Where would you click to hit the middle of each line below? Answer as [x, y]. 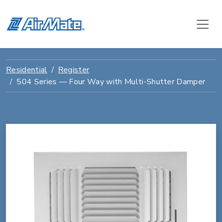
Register [74, 70]
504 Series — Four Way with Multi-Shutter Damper [111, 82]
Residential [27, 70]
